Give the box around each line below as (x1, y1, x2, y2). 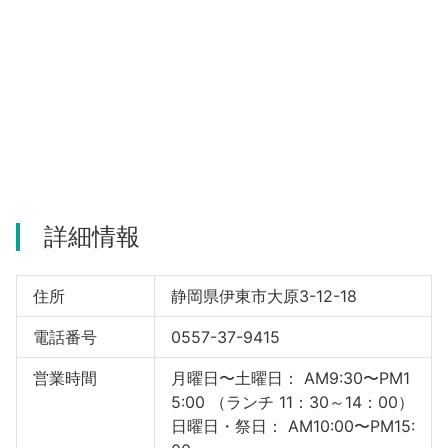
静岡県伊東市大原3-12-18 (170, 285, 357, 306)
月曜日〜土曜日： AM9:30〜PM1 (170, 367, 410, 388)
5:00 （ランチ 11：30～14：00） (170, 391, 414, 412)
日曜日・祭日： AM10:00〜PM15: (170, 415, 415, 436)
